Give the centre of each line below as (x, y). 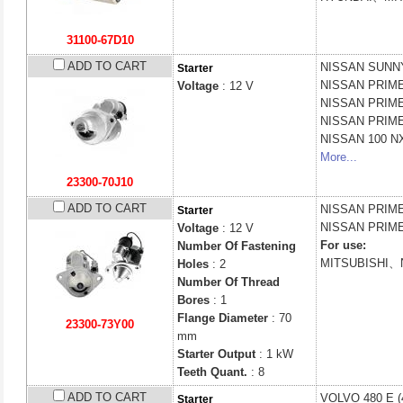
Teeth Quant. (212, 372)
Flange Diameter (223, 318)
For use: (343, 245)
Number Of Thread (228, 282)
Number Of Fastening (237, 246)
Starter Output (216, 354)
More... (339, 157)
